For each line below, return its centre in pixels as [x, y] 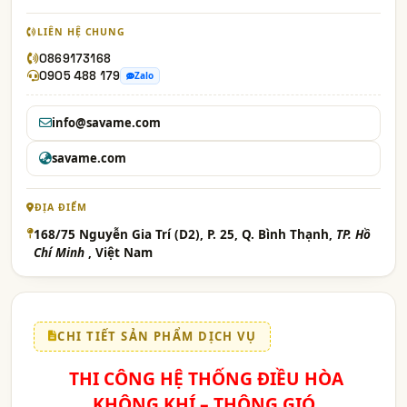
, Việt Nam [120, 252]
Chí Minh [61, 252]
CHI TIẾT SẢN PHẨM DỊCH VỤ [157, 336]
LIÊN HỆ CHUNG [81, 31]
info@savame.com [106, 122]
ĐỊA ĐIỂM [60, 207]
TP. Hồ [353, 234]
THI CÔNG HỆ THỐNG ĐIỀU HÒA [203, 378]
